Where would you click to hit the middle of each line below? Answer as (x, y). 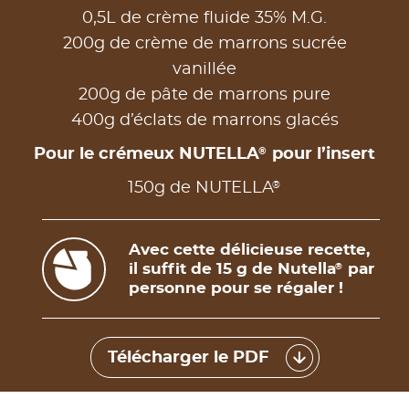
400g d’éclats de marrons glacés (204, 121)
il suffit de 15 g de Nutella (232, 269)
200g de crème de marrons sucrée (204, 44)
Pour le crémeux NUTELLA (147, 155)
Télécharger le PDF (188, 357)
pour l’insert (321, 155)
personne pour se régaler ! (236, 288)
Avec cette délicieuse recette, (249, 250)
